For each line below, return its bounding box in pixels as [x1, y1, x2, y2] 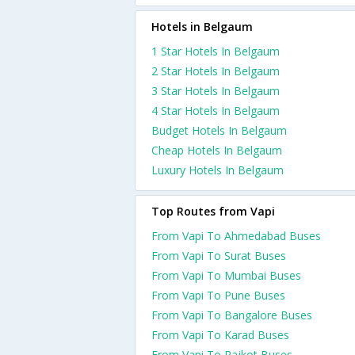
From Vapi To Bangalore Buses [151, 307, 312, 323]
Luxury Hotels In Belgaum [151, 162, 284, 177]
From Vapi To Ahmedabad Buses [151, 228, 321, 243]
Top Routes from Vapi [151, 204, 275, 219]
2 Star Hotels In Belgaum [151, 63, 280, 78]
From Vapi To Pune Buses [151, 288, 285, 303]
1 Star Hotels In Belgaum [151, 44, 280, 59]
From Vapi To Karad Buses [151, 327, 289, 342]
